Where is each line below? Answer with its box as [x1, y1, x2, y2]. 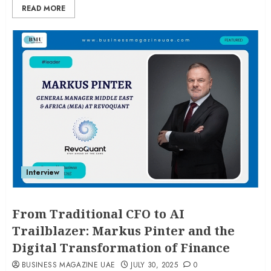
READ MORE [22, 3, 65, 14]
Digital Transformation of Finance [12, 240, 230, 256]
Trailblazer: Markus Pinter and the [12, 223, 235, 239]
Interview [26, 167, 59, 178]
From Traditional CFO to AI [12, 206, 184, 222]
